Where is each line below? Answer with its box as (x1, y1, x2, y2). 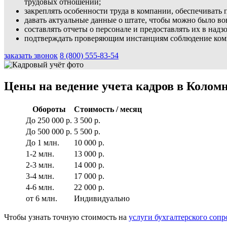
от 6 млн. (26, 194, 57, 203)
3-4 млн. (26, 171, 54, 180)
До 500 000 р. (26, 127, 72, 136)
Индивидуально (74, 194, 130, 203)
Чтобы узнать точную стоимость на (4, 212, 129, 221)
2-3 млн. (26, 160, 54, 169)
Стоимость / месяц (74, 104, 142, 113)
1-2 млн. (26, 149, 54, 158)
